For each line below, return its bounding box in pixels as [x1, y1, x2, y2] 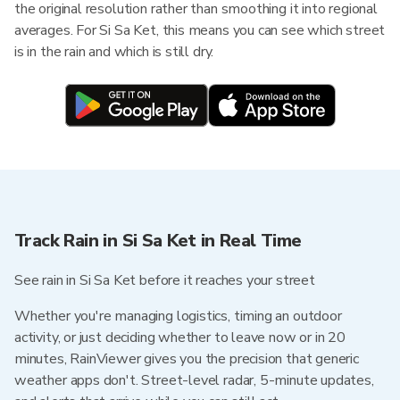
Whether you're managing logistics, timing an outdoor [14, 306, 342, 326]
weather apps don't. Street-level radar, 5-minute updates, [14, 371, 374, 390]
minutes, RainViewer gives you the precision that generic [14, 349, 359, 369]
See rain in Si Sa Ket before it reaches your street [14, 271, 315, 290]
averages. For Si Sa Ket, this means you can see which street [14, 21, 386, 40]
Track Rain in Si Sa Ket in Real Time [14, 229, 302, 253]
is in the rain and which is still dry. [14, 42, 214, 62]
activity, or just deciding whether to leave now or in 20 [14, 328, 346, 347]
